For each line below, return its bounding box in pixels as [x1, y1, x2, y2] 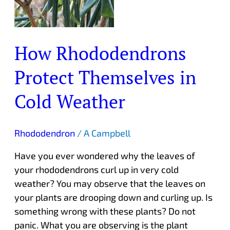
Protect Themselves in [14, 64, 196, 89]
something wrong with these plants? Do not [14, 205, 196, 217]
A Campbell [83, 127, 130, 139]
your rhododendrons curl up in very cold [14, 164, 179, 176]
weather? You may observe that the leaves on [14, 178, 205, 189]
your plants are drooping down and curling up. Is [14, 191, 213, 203]
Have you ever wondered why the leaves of [14, 150, 195, 162]
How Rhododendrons [14, 40, 186, 65]
